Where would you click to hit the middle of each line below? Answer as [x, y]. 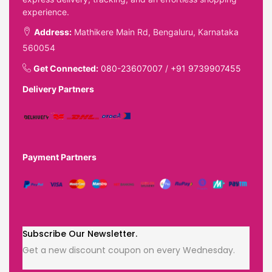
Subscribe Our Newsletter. [80, 233]
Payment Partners [59, 157]
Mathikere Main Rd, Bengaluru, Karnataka [155, 32]
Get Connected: [66, 68]
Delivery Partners [58, 89]
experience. [46, 12]
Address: [53, 32]
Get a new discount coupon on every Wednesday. [129, 250]
